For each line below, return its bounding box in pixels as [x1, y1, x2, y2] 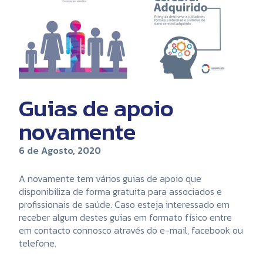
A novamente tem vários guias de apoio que [19, 171, 201, 186]
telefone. [19, 235, 56, 250]
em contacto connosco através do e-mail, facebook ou [19, 222, 243, 237]
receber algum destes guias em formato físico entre [19, 210, 232, 224]
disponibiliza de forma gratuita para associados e [19, 184, 222, 198]
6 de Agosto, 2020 [19, 143, 101, 157]
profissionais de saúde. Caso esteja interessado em [19, 197, 230, 211]
